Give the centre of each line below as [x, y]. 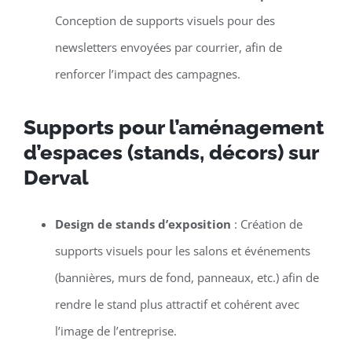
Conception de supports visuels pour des [165, 20]
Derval [56, 177]
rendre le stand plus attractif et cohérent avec [177, 304]
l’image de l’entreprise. [115, 330]
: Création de [266, 224]
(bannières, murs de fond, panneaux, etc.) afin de [187, 277]
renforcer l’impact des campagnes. [147, 73]
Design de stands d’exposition [143, 224]
